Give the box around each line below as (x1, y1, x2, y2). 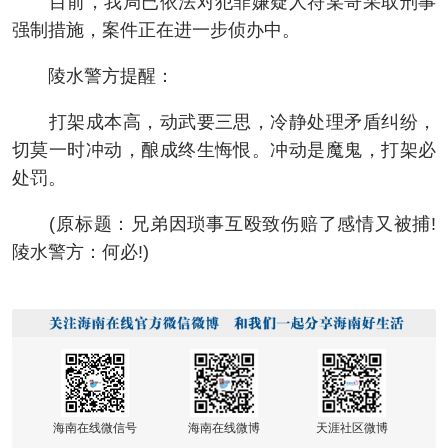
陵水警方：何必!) (12, 241, 149, 262)
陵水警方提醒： (12, 65, 174, 86)
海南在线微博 (187, 419, 260, 435)
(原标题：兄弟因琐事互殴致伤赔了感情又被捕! (12, 213, 436, 234)
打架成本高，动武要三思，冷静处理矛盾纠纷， (12, 111, 436, 132)
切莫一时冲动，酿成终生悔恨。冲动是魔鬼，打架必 (12, 139, 436, 160)
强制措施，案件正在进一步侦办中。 (12, 19, 300, 40)
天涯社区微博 (316, 419, 389, 435)
